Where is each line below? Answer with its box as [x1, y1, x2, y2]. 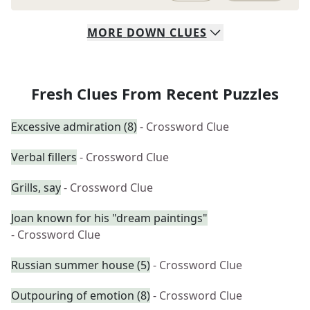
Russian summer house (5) [11, 257, 150, 273]
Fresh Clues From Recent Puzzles [31, 83, 279, 104]
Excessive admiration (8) [11, 119, 137, 134]
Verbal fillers [11, 149, 77, 165]
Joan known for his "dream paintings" [11, 210, 208, 226]
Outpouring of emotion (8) [11, 288, 150, 303]
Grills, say [11, 180, 61, 195]
